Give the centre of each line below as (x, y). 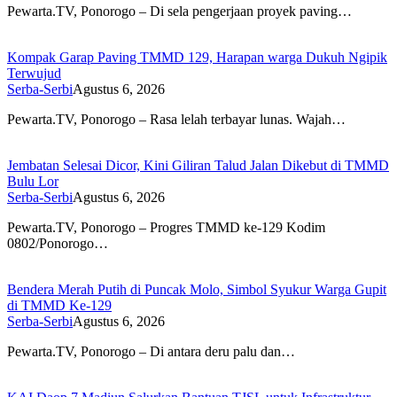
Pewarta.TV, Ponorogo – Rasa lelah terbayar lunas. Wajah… (176, 119)
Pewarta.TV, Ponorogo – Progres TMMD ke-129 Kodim (166, 227)
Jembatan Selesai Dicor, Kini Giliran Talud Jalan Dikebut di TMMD (198, 165)
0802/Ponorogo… (58, 243)
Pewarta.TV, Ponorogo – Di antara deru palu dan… (151, 351)
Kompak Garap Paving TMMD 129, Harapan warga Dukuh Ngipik (197, 57)
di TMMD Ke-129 (59, 305)
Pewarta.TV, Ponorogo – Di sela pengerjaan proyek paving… (179, 11)
